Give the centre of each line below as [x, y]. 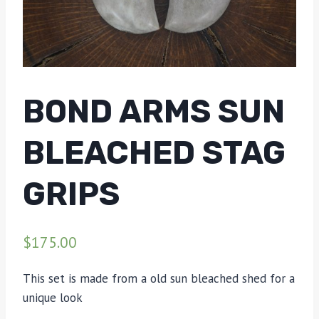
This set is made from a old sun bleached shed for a [159, 279]
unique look [53, 298]
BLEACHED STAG [154, 152]
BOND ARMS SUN [154, 111]
